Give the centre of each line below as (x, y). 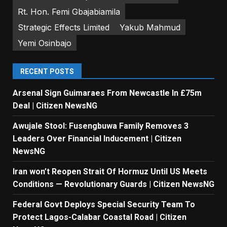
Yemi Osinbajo (45, 43)
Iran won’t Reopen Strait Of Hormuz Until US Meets (110, 172)
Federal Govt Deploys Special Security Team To (104, 205)
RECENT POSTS (47, 72)
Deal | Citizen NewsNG (56, 106)
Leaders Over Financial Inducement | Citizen (97, 139)
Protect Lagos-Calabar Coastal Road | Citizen (100, 217)
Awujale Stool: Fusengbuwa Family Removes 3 (101, 126)
